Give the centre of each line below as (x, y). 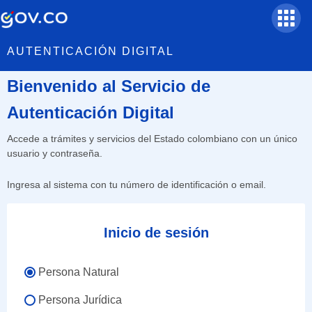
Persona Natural (79, 272)
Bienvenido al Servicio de (109, 86)
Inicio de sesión (156, 233)
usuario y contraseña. (55, 153)
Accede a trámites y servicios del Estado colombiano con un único (152, 139)
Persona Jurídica (80, 300)
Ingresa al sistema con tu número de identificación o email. (136, 185)
